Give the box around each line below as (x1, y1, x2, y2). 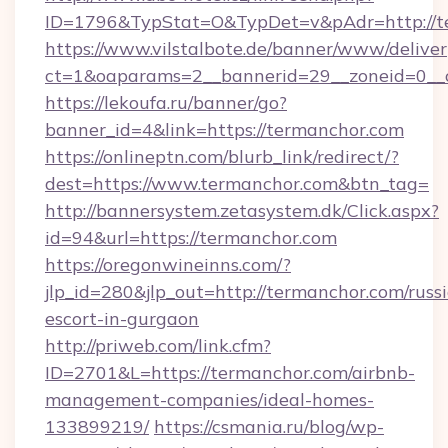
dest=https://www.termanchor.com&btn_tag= (45, 172, 429, 195)
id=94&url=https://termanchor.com (45, 226, 337, 249)
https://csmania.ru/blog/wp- (154, 415, 384, 438)
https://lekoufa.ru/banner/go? (45, 91, 287, 114)
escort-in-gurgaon (45, 307, 199, 330)
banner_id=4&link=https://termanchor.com (45, 118, 404, 141)
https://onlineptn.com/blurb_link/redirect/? (45, 145, 399, 168)
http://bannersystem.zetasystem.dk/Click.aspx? (45, 199, 439, 222)
